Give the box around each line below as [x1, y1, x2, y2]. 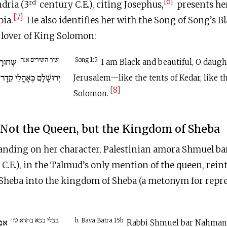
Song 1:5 [75, 56, 98, 64]
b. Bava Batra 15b [75, 217, 124, 224]
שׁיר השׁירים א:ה [20, 55, 59, 63]
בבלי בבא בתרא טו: [11, 215, 59, 224]
